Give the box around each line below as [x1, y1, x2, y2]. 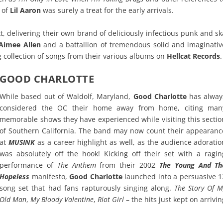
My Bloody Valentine [30, 195, 94, 205]
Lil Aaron [8, 5, 41, 15]
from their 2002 [96, 160, 159, 170]
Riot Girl [98, 195, 124, 205]
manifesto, [31, 172, 70, 182]
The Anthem [57, 160, 96, 170]
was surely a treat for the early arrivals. [41, 5, 174, 15]
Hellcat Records [167, 51, 221, 61]
